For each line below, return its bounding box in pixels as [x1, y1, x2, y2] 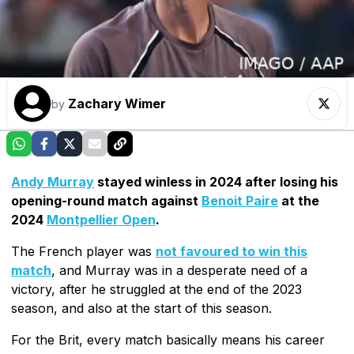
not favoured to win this [156, 243, 307, 259]
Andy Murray [11, 173, 94, 190]
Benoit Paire [201, 192, 278, 209]
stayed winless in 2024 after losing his [94, 173, 338, 190]
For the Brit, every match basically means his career [11, 331, 325, 348]
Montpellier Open [47, 211, 156, 228]
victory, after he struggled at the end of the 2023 [11, 281, 302, 297]
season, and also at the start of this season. [11, 299, 272, 316]
